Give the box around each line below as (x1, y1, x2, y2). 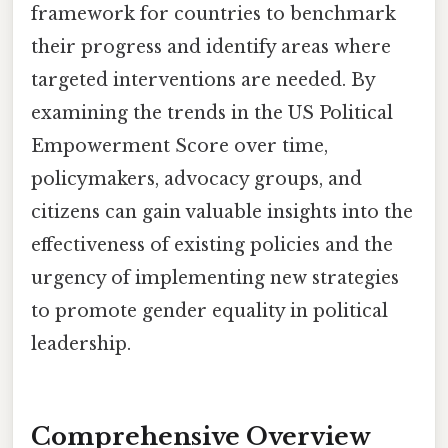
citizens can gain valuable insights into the (31, 200, 413, 223)
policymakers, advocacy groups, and (31, 167, 362, 190)
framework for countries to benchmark (31, 2, 396, 25)
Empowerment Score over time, (31, 134, 328, 157)
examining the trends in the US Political (31, 101, 393, 124)
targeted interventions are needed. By (31, 68, 375, 91)
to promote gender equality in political (31, 299, 388, 322)
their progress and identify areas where (31, 35, 391, 58)
